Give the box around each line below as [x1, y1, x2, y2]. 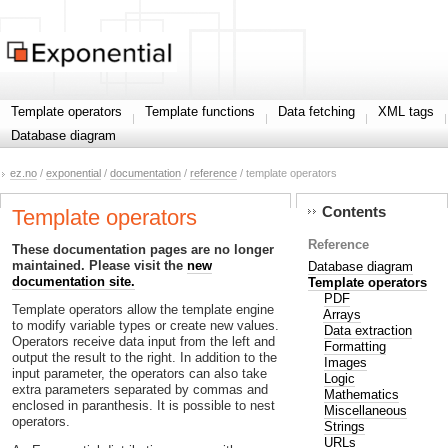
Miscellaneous [323, 402, 407, 418]
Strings [323, 418, 365, 434]
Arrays [322, 306, 361, 322]
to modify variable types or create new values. [12, 318, 279, 334]
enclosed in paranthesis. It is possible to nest [12, 398, 275, 414]
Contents [321, 203, 386, 221]
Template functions [145, 104, 255, 119]
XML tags [378, 104, 434, 119]
